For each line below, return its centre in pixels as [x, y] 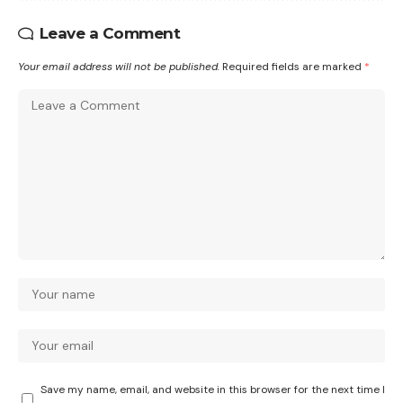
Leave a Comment [109, 34]
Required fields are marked [293, 67]
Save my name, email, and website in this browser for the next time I [213, 390]
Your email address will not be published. [119, 67]
